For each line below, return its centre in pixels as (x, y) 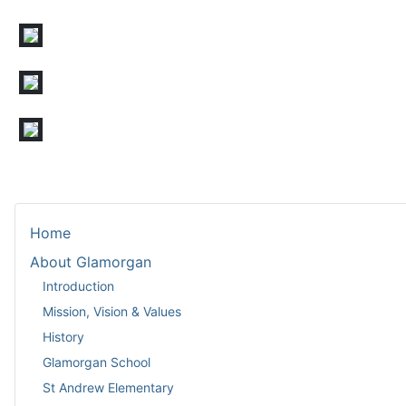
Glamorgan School (97, 362)
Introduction (78, 285)
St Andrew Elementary (108, 387)
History (63, 336)
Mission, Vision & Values (112, 311)
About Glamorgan (91, 262)
